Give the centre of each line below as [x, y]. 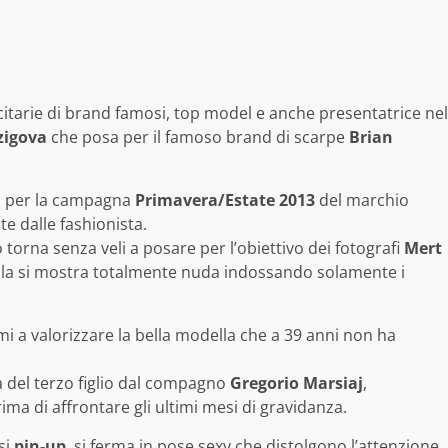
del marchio [362, 200]
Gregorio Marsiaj [296, 383]
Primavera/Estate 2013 [225, 200]
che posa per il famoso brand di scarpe [198, 137]
